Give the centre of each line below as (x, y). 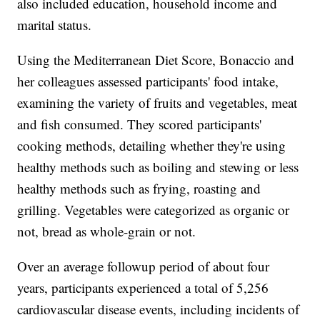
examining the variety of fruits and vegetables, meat (157, 103)
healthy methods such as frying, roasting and (139, 189)
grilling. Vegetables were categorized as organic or (154, 210)
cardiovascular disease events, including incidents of (159, 309)
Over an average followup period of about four (144, 266)
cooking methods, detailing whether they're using (152, 146)
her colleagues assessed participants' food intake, (148, 81)
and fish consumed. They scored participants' (140, 124)
